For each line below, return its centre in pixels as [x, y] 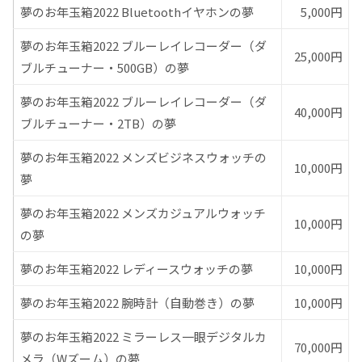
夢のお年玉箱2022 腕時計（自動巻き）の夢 [137, 302]
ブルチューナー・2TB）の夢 [98, 123]
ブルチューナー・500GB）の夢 [104, 67]
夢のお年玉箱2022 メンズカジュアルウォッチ [143, 213]
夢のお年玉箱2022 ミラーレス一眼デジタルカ [143, 336]
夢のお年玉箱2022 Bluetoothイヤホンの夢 [137, 11]
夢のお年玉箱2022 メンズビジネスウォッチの [143, 157]
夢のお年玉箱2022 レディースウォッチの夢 [136, 268]
